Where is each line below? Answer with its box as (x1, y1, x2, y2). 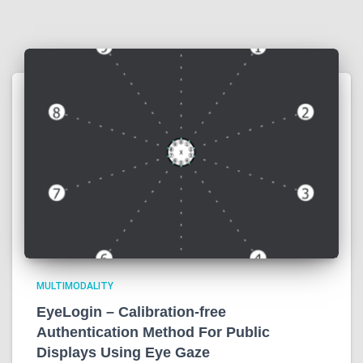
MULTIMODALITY (36, 280, 113, 292)
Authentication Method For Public (36, 323, 270, 340)
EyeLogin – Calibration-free (36, 303, 226, 320)
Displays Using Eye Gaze (36, 344, 210, 361)
